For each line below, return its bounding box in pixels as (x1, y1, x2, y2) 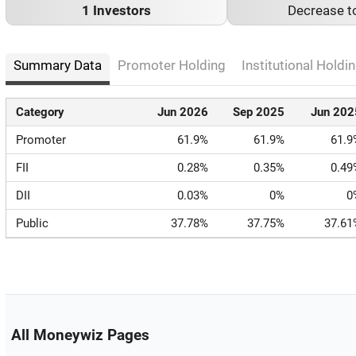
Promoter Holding (118, 57, 226, 74)
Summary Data (14, 57, 102, 74)
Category (16, 105, 64, 120)
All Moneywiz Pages (10, 327, 149, 345)
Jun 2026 (157, 105, 208, 120)
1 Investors (82, 3, 151, 19)
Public (16, 216, 48, 231)
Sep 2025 (233, 105, 285, 120)
